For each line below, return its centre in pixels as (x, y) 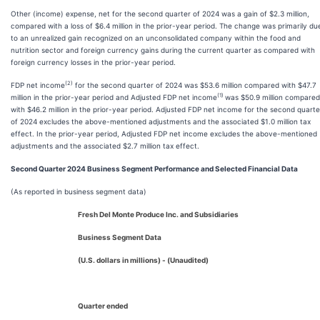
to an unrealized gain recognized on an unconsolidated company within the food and (156, 38)
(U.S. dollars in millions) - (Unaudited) (143, 260)
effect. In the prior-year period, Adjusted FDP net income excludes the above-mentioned (164, 134)
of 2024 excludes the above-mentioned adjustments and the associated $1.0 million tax (161, 121)
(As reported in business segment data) (79, 191)
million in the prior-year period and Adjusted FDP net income (114, 97)
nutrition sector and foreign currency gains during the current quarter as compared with (163, 50)
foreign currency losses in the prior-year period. (93, 62)
